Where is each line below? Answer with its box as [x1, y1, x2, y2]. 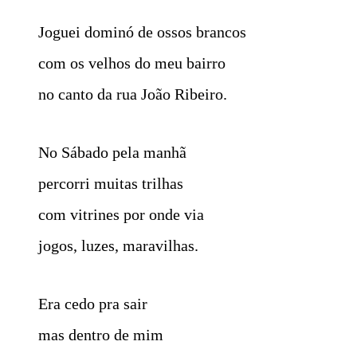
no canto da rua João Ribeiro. [38, 84, 227, 103]
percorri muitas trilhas [38, 174, 183, 192]
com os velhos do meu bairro [38, 53, 226, 72]
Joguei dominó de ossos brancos [38, 22, 246, 41]
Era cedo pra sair [38, 294, 147, 312]
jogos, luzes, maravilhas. [38, 236, 198, 254]
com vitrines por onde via [38, 205, 204, 223]
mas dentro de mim [38, 325, 163, 343]
